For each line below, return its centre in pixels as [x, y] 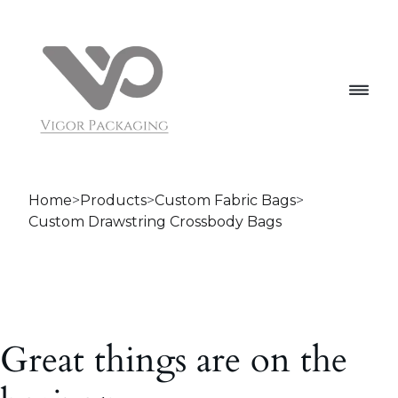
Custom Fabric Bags [225, 200]
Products [113, 200]
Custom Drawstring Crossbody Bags [155, 222]
